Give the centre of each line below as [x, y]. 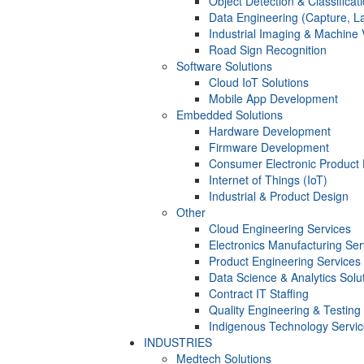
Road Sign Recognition [268, 50]
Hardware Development [270, 131]
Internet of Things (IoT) [268, 180]
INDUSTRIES [178, 342]
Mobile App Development [273, 99]
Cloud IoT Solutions [259, 82]
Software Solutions [224, 66]
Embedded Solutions [230, 115]
